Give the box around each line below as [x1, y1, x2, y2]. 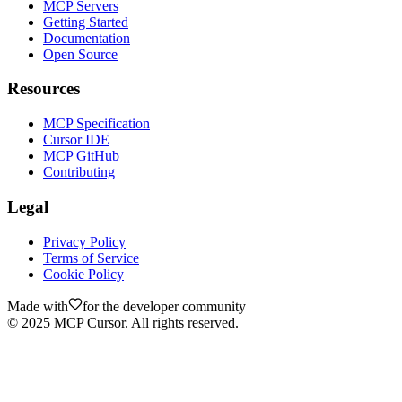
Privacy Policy [43, 233, 126, 249]
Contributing [43, 164, 115, 180]
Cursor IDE [43, 132, 109, 148]
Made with [7, 298, 68, 314]
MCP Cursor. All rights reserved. [50, 314, 239, 330]
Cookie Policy [43, 266, 124, 282]
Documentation [43, 30, 130, 46]
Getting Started [43, 13, 128, 30]
